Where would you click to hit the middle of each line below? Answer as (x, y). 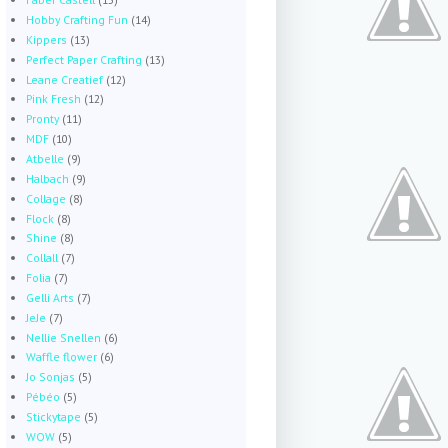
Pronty (42, 119)
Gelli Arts (49, 297)
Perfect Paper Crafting (83, 59)
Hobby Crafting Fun (76, 20)
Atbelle (44, 159)
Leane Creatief (64, 79)
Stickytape (53, 416)
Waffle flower (61, 357)
